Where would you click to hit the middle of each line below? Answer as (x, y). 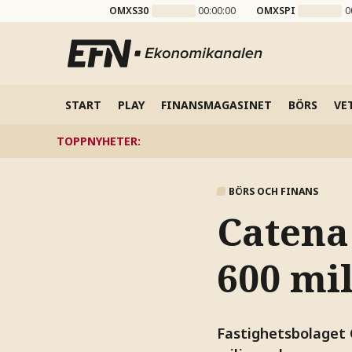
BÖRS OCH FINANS (273, 191)
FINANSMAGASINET (216, 104)
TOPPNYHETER (97, 141)
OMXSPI (275, 11)
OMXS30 (129, 11)
